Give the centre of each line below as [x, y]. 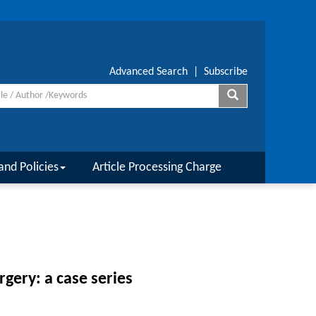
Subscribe [226, 72]
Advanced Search [148, 72]
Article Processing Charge [157, 168]
